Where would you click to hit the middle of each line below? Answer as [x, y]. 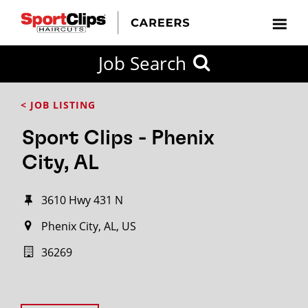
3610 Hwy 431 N [82, 200]
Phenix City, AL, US [89, 226]
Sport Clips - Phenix [118, 138]
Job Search [142, 63]
